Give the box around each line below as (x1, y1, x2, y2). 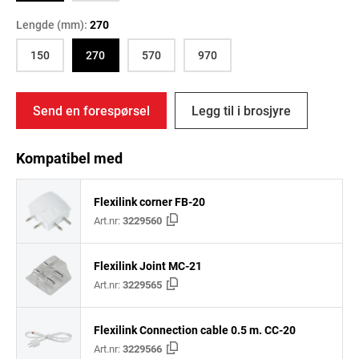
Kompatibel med (16, 147, 123, 167)
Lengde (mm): (16, 16, 90, 32)
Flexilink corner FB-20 (94, 194, 205, 210)
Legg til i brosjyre (192, 101, 291, 119)
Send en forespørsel (33, 101, 150, 119)
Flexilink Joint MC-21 (94, 258, 202, 274)
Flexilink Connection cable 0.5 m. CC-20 (94, 322, 296, 338)
